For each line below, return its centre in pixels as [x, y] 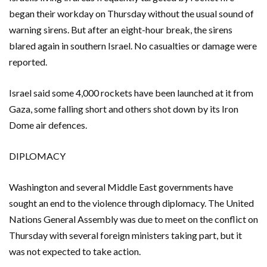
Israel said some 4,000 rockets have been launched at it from [131, 92]
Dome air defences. [48, 125]
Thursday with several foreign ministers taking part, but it [125, 235]
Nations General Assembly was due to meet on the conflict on [133, 219]
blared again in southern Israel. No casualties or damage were [133, 45]
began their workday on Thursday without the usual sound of [131, 13]
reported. [28, 61]
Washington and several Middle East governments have [121, 187]
